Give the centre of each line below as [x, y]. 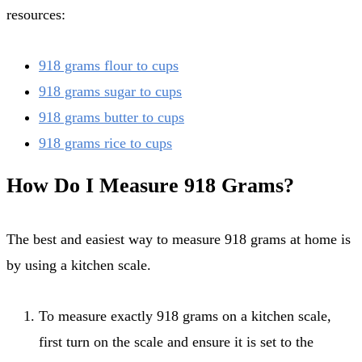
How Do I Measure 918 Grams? [150, 185]
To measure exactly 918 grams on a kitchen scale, [185, 316]
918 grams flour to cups [109, 66]
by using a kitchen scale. [79, 265]
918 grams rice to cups [105, 143]
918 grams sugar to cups [110, 92]
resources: [36, 14]
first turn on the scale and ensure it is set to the [176, 342]
